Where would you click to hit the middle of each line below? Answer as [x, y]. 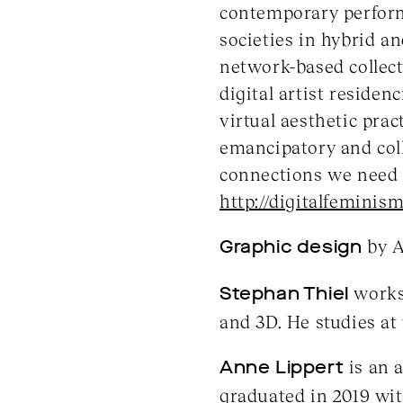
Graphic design [291, 246]
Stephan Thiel [284, 293]
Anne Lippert [282, 367]
